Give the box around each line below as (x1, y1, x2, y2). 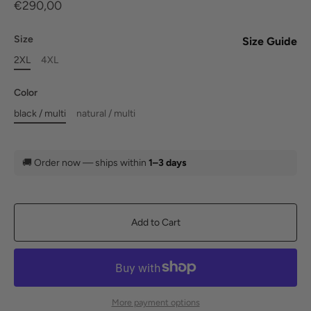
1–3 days (149, 156, 187, 169)
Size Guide (242, 35, 297, 49)
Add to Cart (131, 216, 180, 228)
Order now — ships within (34, 156, 149, 169)
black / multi (14, 108, 66, 120)
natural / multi (76, 108, 136, 120)
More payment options (111, 297, 200, 308)
